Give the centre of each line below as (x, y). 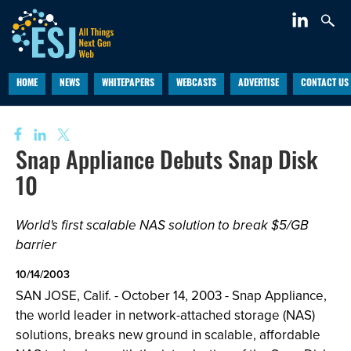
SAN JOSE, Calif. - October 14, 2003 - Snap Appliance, (171, 296)
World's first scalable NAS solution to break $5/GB (162, 225)
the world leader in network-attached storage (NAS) (165, 315)
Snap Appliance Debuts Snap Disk (167, 163)
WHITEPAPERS (128, 84)
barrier (36, 245)
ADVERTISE (258, 84)
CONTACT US (324, 84)
